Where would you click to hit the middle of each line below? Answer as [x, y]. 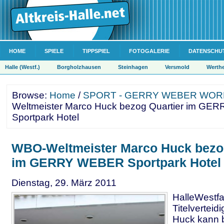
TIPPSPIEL [96, 51]
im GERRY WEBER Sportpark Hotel [116, 162]
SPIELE [54, 51]
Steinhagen [133, 67]
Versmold [177, 67]
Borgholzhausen [79, 67]
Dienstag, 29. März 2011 [64, 183]
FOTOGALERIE [149, 51]
